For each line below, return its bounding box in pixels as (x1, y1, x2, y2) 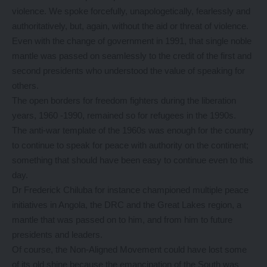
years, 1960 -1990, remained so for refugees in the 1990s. (12, 110, 236, 121)
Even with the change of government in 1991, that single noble (12, 36, 252, 46)
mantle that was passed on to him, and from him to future (12, 215, 232, 225)
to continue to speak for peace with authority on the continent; (12, 140, 249, 151)
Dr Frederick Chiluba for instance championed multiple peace (12, 185, 249, 195)
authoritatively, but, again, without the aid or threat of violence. (12, 21, 249, 32)
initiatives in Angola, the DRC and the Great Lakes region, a (12, 200, 241, 210)
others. (12, 80, 41, 91)
